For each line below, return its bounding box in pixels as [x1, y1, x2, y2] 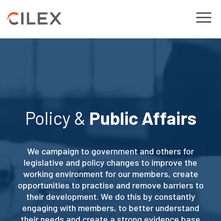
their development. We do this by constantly [26, 191, 195, 202]
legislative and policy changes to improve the [24, 157, 197, 168]
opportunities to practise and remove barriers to [17, 180, 204, 190]
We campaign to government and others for [27, 146, 194, 156]
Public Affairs [89, 107, 196, 128]
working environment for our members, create [23, 168, 198, 179]
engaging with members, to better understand [22, 202, 199, 213]
